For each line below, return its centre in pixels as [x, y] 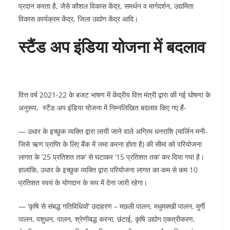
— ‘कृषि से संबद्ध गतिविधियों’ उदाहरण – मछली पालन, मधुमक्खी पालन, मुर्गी [112, 206]
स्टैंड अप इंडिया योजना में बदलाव [112, 46]
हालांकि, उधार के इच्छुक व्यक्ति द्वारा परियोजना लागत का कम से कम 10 [108, 170]
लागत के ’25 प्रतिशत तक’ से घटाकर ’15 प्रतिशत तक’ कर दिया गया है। [111, 157]
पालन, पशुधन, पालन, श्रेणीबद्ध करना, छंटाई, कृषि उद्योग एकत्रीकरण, [107, 219]
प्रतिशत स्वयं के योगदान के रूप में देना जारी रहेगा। [83, 183]
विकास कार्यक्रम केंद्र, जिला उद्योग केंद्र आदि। [78, 19]
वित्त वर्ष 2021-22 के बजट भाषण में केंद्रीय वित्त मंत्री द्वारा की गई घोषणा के [114, 95]
